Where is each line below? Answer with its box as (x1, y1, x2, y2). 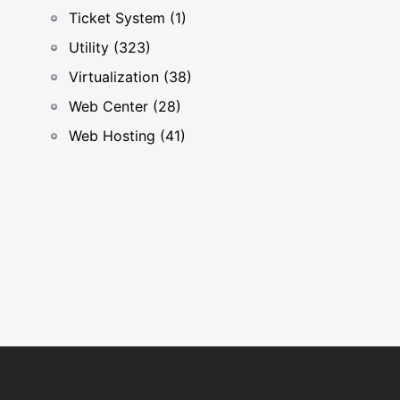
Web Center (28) (69, 97, 181, 115)
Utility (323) (69, 38, 151, 56)
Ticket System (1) (69, 9, 187, 27)
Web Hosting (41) (69, 127, 186, 145)
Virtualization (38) (69, 68, 192, 86)
